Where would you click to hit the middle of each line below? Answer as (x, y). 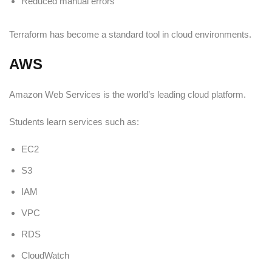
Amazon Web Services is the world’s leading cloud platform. (127, 94)
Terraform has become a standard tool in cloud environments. (130, 34)
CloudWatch (45, 255)
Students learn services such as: (74, 121)
